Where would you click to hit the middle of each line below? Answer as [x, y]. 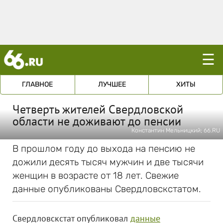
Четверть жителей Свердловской [98, 109]
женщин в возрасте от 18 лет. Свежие [96, 175]
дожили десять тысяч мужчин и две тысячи [108, 162]
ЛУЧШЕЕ [112, 84]
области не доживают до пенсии [97, 121]
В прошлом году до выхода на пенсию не [104, 149]
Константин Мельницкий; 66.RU [176, 130]
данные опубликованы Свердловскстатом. [107, 189]
